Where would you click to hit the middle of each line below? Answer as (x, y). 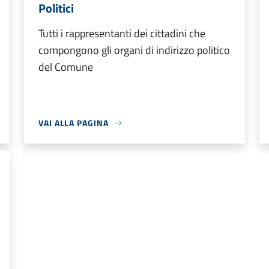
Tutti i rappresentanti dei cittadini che (122, 33)
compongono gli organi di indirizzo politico (134, 50)
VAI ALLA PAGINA (74, 123)
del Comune (66, 67)
